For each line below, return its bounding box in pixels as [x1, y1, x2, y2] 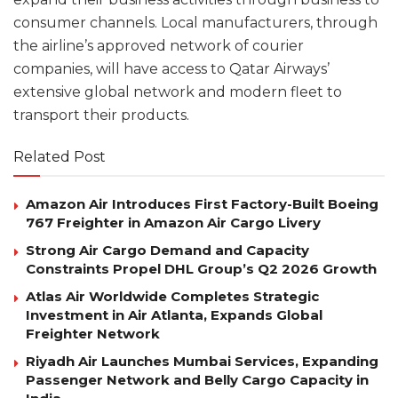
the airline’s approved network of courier [13, 36, 304, 54]
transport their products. [13, 106, 193, 123]
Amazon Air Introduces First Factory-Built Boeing [26, 195, 378, 212]
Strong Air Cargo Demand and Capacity [26, 241, 309, 259]
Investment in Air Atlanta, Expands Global [26, 306, 322, 323]
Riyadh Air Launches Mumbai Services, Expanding [26, 352, 378, 370]
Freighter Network [26, 324, 160, 342]
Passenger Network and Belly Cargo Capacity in [26, 370, 369, 388]
